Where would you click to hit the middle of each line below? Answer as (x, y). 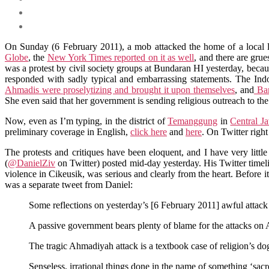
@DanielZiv (32, 163)
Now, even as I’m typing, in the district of (86, 121)
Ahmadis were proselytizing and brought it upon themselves (120, 89)
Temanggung (193, 121)
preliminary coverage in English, (68, 131)
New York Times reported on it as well (121, 57)
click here (149, 131)
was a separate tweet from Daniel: (69, 184)
